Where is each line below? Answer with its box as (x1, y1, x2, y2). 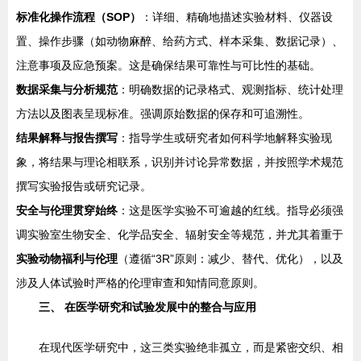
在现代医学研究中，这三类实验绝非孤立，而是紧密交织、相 (39, 341, 343, 354)
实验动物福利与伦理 (16, 252, 118, 265)
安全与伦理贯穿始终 (16, 204, 118, 217)
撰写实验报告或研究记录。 (16, 180, 151, 193)
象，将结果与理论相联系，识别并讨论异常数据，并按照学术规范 (16, 156, 343, 168)
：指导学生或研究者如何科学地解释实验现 (118, 131, 332, 144)
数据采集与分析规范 (16, 83, 118, 96)
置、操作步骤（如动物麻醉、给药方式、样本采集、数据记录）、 (16, 35, 343, 48)
